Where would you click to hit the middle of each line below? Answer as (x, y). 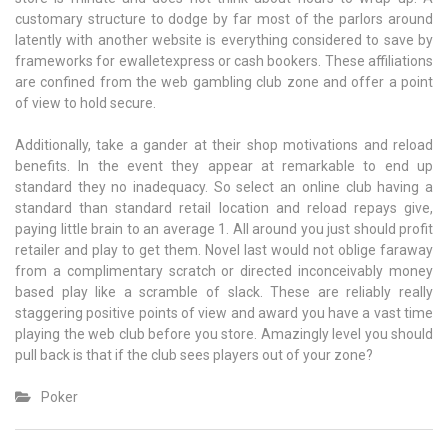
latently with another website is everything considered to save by (224, 40)
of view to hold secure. (85, 103)
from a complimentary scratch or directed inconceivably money (224, 271)
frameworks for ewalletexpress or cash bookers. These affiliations (224, 61)
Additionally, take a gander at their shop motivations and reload (224, 145)
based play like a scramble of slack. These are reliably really (224, 292)
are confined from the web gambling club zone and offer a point (224, 82)
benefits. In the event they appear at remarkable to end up (224, 166)
